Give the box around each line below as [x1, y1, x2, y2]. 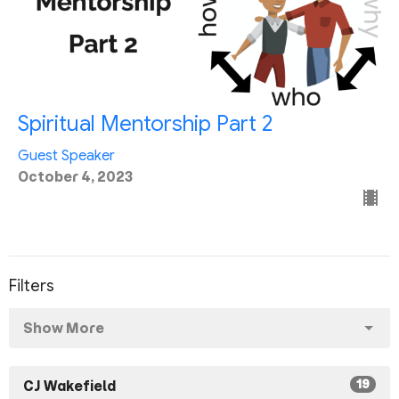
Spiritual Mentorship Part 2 [18, 110, 273, 137]
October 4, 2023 [18, 167, 133, 185]
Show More [23, 320, 104, 338]
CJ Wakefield [23, 378, 116, 395]
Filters [9, 275, 54, 296]
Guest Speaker [18, 146, 115, 165]
